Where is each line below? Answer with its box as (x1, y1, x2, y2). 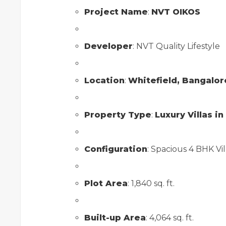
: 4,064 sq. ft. (146, 213, 194, 222)
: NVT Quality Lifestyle (133, 41, 220, 51)
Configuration (84, 144, 147, 154)
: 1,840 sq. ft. (128, 179, 175, 188)
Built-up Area (84, 213, 146, 222)
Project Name (84, 7, 148, 17)
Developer (84, 41, 133, 51)
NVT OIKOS (151, 7, 200, 17)
